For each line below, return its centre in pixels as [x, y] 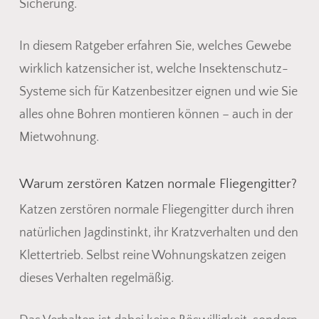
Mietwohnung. [59, 137]
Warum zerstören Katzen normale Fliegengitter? [158, 184]
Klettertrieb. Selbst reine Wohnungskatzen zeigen [152, 255]
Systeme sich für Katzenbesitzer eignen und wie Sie [158, 91]
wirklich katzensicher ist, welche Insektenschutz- [153, 69]
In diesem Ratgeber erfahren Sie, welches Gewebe [155, 46]
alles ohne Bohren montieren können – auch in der [156, 114]
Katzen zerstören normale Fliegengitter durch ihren [156, 210]
